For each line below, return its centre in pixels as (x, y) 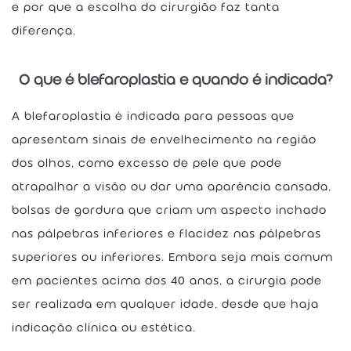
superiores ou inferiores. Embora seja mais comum (172, 257)
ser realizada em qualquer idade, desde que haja (165, 304)
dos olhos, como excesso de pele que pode (147, 163)
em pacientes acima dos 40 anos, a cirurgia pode (167, 280)
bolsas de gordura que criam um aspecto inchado (169, 210)
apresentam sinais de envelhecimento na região (164, 139)
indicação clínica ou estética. (104, 327)
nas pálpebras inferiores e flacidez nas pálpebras (166, 233)
